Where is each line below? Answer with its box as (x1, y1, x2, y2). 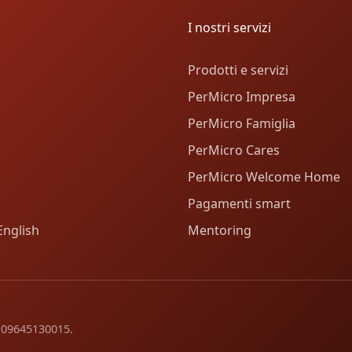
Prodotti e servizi (188, 61, 288, 79)
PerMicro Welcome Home (188, 168, 340, 186)
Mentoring (188, 222, 251, 240)
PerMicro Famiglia (188, 115, 295, 133)
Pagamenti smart (188, 195, 291, 213)
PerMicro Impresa (188, 88, 295, 106)
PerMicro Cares (188, 141, 280, 159)
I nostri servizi (188, 19, 271, 37)
